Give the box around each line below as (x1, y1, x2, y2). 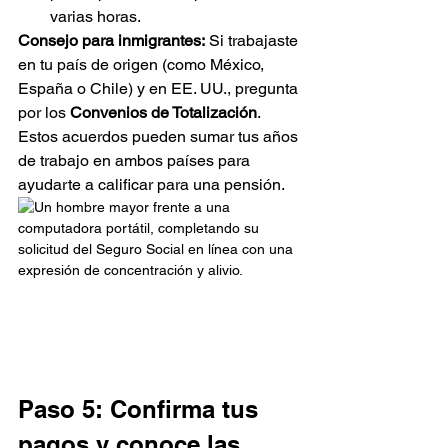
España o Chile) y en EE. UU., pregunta (18, 79, 302, 99)
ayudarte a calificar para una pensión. (18, 175, 285, 195)
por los (18, 103, 70, 123)
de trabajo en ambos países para (18, 151, 254, 171)
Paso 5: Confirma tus (18, 394, 265, 423)
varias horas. (50, 7, 141, 27)
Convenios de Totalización (70, 103, 257, 123)
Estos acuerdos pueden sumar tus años (18, 127, 302, 147)
